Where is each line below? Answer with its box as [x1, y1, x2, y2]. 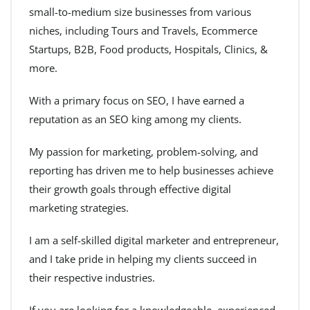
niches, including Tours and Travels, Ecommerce [29, 23, 257, 37]
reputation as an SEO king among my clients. [29, 111, 241, 126]
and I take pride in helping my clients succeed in [29, 251, 257, 266]
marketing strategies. [29, 200, 129, 215]
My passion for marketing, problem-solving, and [29, 144, 258, 158]
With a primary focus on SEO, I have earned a [29, 93, 244, 107]
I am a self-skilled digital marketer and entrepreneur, [29, 232, 279, 247]
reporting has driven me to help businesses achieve [29, 163, 273, 177]
